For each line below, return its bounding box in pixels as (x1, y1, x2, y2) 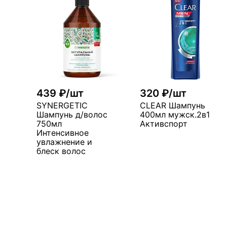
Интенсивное (36, 128, 89, 138)
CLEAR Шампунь (140, 100, 205, 110)
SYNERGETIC (36, 100, 88, 110)
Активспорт (140, 119, 187, 129)
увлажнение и (36, 137, 92, 147)
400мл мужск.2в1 (140, 109, 210, 120)
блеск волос (36, 146, 86, 156)
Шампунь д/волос (36, 109, 107, 120)
